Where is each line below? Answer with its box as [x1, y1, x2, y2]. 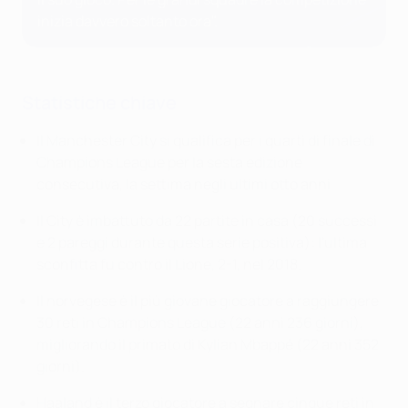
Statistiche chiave [22, 90, 177, 115]
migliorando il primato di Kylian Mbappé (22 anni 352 [36, 334, 379, 354]
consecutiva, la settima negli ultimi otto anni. [36, 174, 334, 194]
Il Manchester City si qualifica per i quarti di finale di [36, 130, 375, 150]
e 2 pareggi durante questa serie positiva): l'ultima [36, 232, 367, 252]
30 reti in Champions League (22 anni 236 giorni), [36, 312, 363, 332]
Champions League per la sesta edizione [36, 152, 302, 172]
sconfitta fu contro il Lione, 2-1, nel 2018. [36, 254, 301, 274]
